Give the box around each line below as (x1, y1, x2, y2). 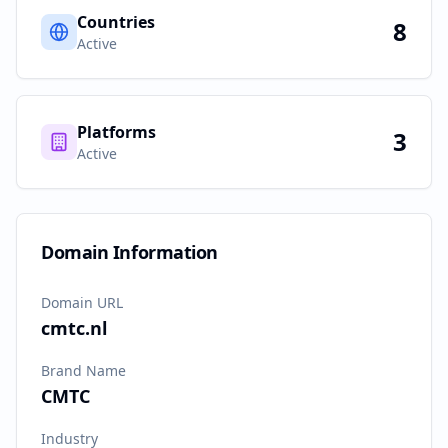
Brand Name (41, 361, 126, 380)
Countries (77, 11, 155, 33)
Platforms (77, 121, 156, 143)
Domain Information (41, 240, 218, 264)
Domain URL (41, 293, 123, 312)
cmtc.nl (41, 316, 107, 340)
